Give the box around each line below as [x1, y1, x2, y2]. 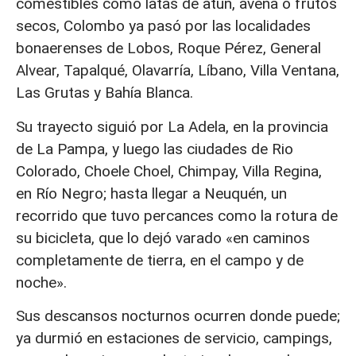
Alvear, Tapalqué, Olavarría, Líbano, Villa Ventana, [16, 61, 339, 80]
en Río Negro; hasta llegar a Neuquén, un [16, 184, 287, 203]
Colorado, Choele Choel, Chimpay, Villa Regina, [16, 161, 322, 180]
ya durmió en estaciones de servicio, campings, [16, 328, 332, 347]
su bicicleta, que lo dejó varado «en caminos [16, 228, 310, 247]
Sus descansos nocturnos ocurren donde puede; [16, 306, 340, 325]
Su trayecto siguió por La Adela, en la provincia [16, 117, 328, 136]
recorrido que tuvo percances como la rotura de [16, 206, 338, 225]
